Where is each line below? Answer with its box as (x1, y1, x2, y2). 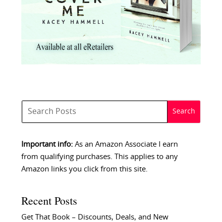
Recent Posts (21, 193, 77, 208)
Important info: (21, 140, 73, 148)
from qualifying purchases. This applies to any (21, 153, 178, 161)
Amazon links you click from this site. (21, 165, 148, 173)
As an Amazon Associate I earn (72, 140, 178, 148)
